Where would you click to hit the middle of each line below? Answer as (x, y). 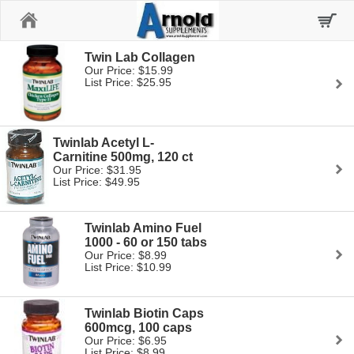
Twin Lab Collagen (140, 57)
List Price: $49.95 (96, 182)
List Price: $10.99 (128, 267)
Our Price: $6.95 (126, 341)
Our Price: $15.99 (129, 70)
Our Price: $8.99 (126, 255)
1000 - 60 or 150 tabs (146, 242)
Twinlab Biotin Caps (144, 313)
